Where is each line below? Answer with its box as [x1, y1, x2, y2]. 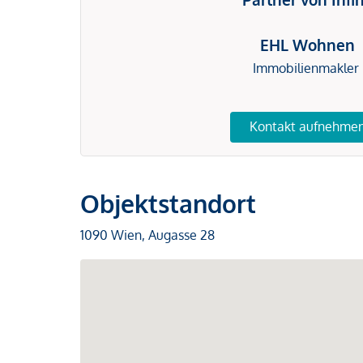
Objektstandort [80, 187, 256, 219]
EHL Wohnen [260, 35, 355, 55]
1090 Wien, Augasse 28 [80, 226, 215, 243]
